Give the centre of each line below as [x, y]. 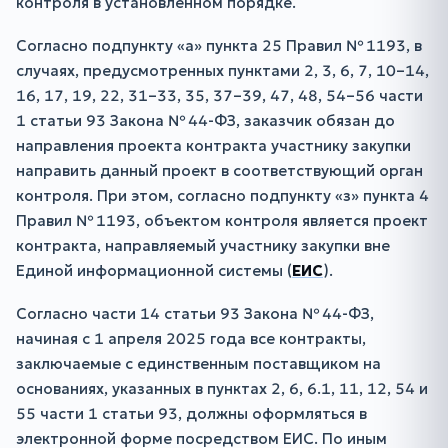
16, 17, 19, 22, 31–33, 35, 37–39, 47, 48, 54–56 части [219, 95]
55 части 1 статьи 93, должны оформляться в [191, 413]
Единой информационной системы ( [154, 270]
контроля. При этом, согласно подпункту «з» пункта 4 [222, 195]
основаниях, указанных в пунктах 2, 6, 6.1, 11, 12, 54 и [222, 388]
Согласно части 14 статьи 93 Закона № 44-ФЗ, [195, 313]
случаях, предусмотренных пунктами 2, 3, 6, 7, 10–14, [222, 70]
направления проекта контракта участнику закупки [213, 145]
